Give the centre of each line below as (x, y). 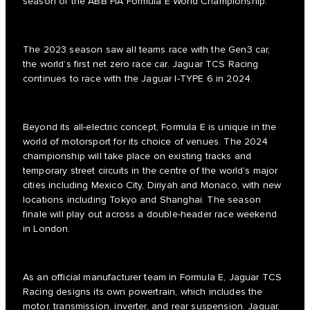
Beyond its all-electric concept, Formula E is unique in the (150, 127)
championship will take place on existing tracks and (137, 156)
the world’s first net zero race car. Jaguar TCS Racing (141, 64)
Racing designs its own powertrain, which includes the (143, 292)
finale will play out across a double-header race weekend (150, 214)
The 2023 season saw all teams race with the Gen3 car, (147, 49)
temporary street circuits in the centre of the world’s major (151, 171)
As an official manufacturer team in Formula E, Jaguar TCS (153, 277)
